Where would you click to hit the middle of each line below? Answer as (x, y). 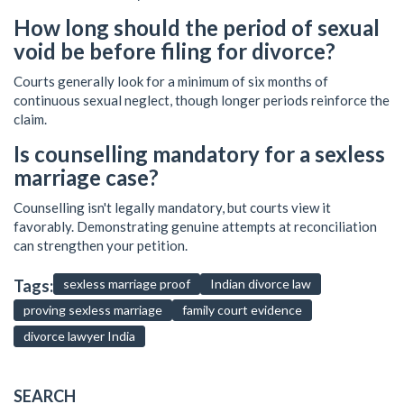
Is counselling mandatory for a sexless (199, 154)
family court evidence (242, 310)
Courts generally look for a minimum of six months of (171, 82)
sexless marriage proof (127, 284)
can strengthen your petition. (101, 246)
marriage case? (86, 178)
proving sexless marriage (93, 310)
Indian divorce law (261, 284)
